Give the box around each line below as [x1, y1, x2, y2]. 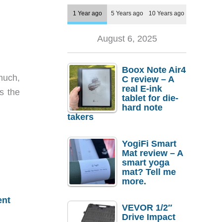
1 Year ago [72, 10, 102, 17]
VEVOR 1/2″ [122, 203, 172, 213]
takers [67, 112, 94, 122]
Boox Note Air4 [122, 65, 186, 75]
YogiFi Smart [122, 138, 176, 149]
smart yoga [122, 157, 169, 167]
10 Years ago [149, 10, 184, 17]
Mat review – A [122, 148, 183, 158]
